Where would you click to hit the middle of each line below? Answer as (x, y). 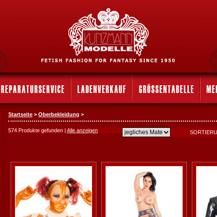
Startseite (20, 114)
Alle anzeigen (82, 130)
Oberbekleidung (59, 114)
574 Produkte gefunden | (38, 130)
